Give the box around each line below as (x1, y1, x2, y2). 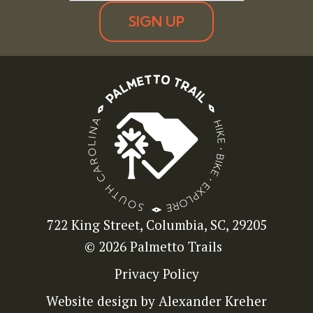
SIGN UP (129, 13, 184, 31)
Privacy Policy (114, 265, 199, 283)
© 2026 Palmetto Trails (84, 238, 222, 256)
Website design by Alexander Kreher (46, 292, 267, 310)
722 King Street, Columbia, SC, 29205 (46, 216, 267, 234)
